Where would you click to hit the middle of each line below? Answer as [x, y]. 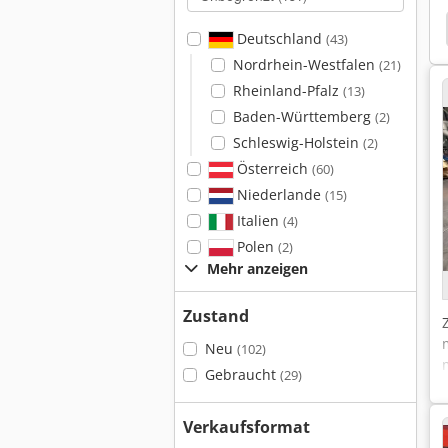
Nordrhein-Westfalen [305, 64]
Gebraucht [242, 374]
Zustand [216, 316]
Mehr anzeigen [257, 268]
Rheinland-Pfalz [287, 90]
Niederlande [278, 194]
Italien [257, 220]
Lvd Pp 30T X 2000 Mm [331, 28]
